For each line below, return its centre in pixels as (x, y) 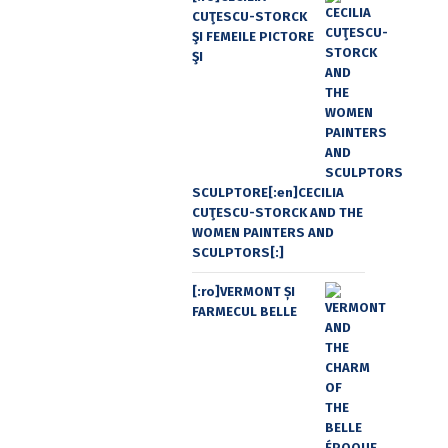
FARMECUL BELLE (244, 311)
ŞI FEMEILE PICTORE (253, 37)
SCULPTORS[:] (238, 253)
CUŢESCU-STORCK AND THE (277, 213)
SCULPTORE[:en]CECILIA (268, 193)
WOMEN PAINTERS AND (263, 233)
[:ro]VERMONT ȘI (243, 291)
